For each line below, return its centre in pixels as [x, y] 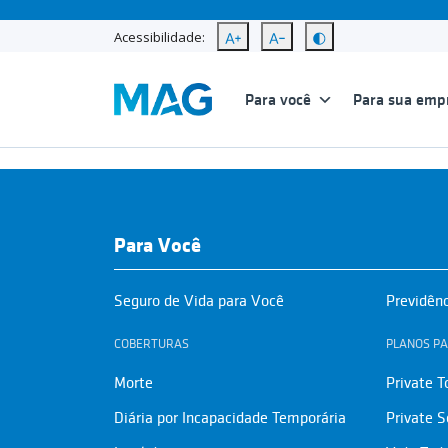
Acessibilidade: [159, 37]
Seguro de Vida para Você [199, 301]
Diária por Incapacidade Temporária [230, 418]
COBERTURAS [151, 343]
